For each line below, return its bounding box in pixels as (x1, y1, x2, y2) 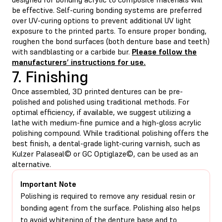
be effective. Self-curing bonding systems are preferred (12, 4, 202, 15)
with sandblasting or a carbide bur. (12, 46, 132, 56)
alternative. (12, 159, 51, 169)
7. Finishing (12, 66, 89, 87)
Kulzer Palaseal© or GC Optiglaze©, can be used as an (12, 148, 198, 159)
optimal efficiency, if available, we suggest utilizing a (12, 107, 191, 117)
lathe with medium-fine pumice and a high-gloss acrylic (12, 117, 201, 127)
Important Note (20, 178, 76, 189)
